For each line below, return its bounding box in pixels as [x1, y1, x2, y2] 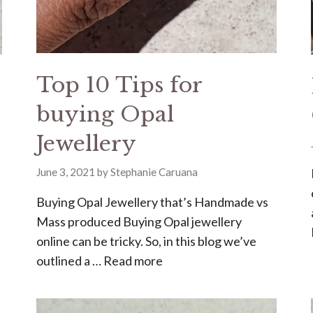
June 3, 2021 [36, 165, 96, 178]
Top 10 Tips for [36, 71, 203, 98]
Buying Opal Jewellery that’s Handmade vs [36, 194, 269, 210]
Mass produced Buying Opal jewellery [36, 213, 242, 229]
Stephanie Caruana [110, 165, 198, 178]
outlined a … [36, 252, 104, 268]
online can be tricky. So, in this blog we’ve [36, 233, 257, 249]
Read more [103, 252, 163, 268]
